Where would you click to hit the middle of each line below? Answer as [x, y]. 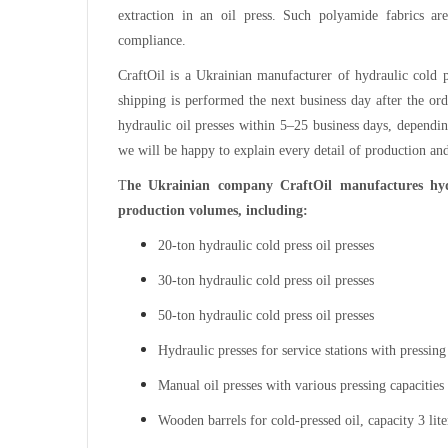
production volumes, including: [213, 210]
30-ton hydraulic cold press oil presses [266, 280]
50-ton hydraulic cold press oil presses [266, 315]
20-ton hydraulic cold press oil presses [266, 245]
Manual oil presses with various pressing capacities [301, 385]
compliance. [152, 40]
